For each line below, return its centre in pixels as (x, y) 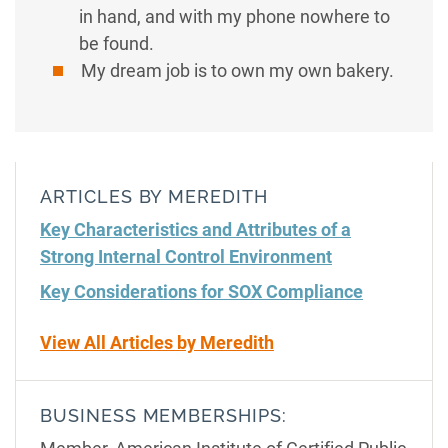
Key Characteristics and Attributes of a (195, 229)
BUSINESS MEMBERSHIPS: (163, 415)
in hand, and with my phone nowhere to (234, 16)
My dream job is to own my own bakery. (236, 70)
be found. (116, 43)
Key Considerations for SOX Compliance (201, 291)
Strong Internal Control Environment (186, 256)
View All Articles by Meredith (157, 342)
